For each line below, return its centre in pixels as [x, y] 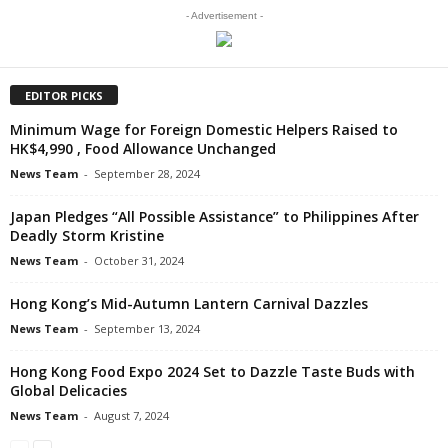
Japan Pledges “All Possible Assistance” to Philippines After [214, 216]
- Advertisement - [224, 15]
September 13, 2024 [147, 328]
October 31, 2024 [139, 260]
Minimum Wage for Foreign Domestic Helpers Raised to [204, 129]
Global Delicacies [68, 390]
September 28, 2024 [147, 173]
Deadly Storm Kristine [87, 235]
